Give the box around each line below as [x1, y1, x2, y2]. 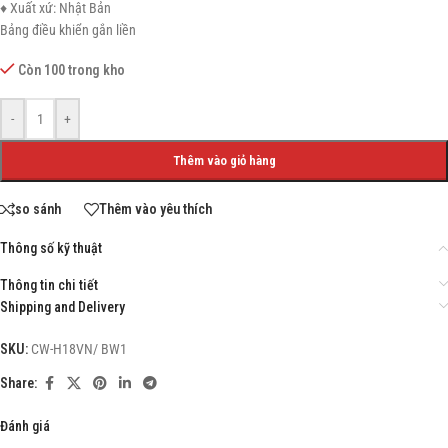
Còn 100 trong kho [18, 61, 126, 78]
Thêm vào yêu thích [99, 201, 212, 218]
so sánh [15, 201, 61, 218]
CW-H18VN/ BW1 [31, 340, 127, 357]
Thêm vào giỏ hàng [172, 152, 276, 168]
